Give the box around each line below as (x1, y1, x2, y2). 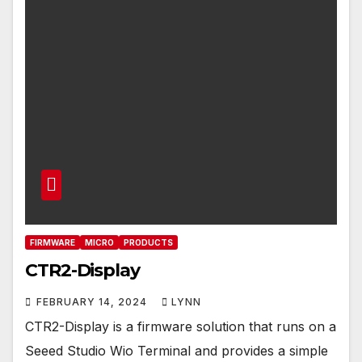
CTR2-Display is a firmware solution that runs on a (25, 318, 336, 335)
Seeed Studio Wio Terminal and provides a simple (25, 342, 328, 359)
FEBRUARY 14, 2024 (36, 295, 150, 308)
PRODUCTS (124, 237, 173, 247)
